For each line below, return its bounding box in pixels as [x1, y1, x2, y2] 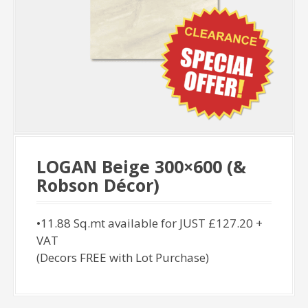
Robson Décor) [36, 173, 160, 197]
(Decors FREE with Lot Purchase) [36, 250, 210, 266]
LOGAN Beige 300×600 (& [36, 155, 247, 179]
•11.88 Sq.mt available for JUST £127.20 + [36, 215, 263, 232]
